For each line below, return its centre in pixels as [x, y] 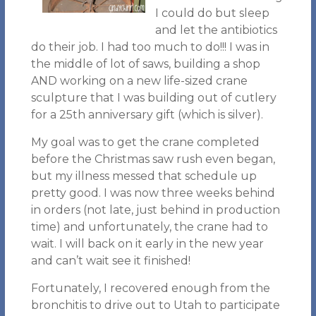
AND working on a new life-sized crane [139, 81]
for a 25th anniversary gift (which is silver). [147, 115]
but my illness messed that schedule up [144, 176]
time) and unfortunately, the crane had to [149, 227]
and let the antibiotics [216, 30]
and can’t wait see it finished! [110, 261]
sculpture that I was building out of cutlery [153, 98]
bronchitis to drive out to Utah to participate [155, 305]
